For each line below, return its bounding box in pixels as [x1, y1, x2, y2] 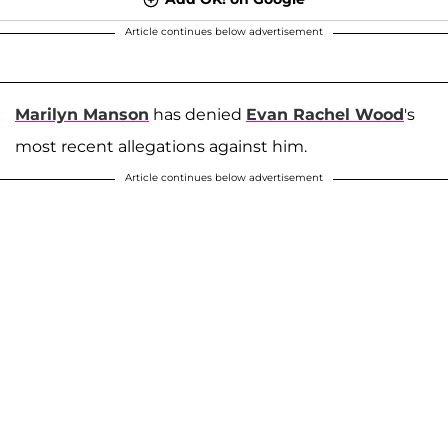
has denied [149, 104, 246, 124]
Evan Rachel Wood [246, 104, 404, 124]
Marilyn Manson [15, 104, 149, 124]
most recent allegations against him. [15, 136, 307, 156]
